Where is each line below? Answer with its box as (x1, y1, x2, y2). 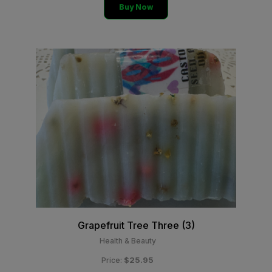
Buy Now (119, 2, 153, 12)
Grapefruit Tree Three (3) (77, 219, 195, 231)
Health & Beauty (99, 236, 156, 245)
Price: (101, 256, 124, 265)
